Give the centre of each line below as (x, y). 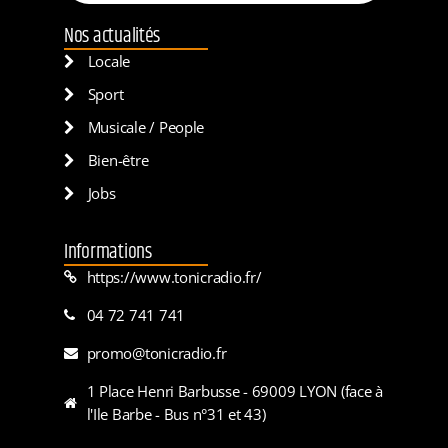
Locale (109, 60)
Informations (108, 252)
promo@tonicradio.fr (156, 352)
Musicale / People (146, 126)
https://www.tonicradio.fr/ (174, 276)
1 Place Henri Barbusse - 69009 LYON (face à (234, 390)
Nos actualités (112, 36)
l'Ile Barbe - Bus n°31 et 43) (176, 413)
